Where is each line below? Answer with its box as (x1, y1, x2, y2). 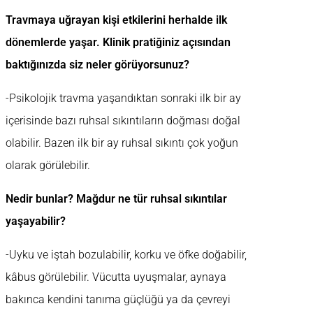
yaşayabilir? (6, 214, 66, 228)
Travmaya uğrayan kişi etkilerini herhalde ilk (6, 13, 227, 27)
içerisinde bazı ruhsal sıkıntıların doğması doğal (6, 114, 240, 128)
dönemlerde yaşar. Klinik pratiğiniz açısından (6, 36, 231, 50)
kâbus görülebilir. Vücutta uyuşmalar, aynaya (6, 270, 226, 284)
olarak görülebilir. (6, 159, 90, 173)
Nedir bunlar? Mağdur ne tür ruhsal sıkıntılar (6, 192, 227, 206)
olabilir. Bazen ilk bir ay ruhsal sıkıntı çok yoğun (6, 136, 238, 150)
